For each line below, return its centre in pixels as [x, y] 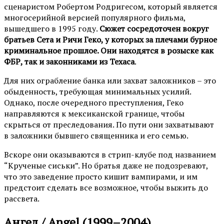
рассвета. [22, 199]
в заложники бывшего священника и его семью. [96, 136]
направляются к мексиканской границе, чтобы [94, 114]
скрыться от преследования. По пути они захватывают [109, 125]
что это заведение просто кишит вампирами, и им [101, 177]
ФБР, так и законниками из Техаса [69, 62]
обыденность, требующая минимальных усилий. [97, 92]
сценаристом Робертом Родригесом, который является [111, 7]
